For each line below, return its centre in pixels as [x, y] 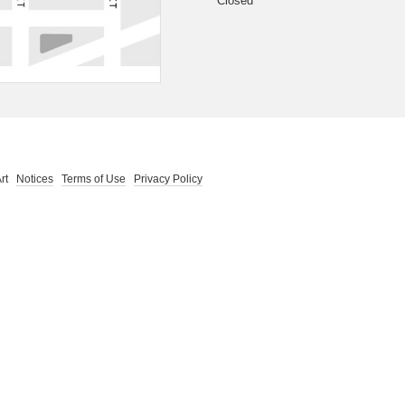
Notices [35, 179]
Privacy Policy [168, 179]
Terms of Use [94, 179]
